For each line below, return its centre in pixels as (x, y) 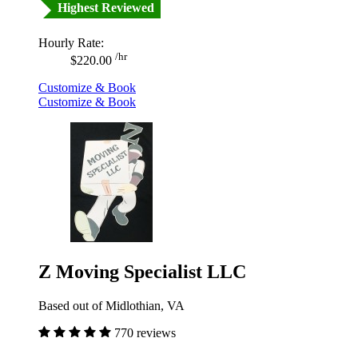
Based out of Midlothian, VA (111, 305)
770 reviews (145, 332)
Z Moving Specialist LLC (142, 271)
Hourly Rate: (71, 42)
